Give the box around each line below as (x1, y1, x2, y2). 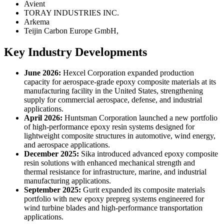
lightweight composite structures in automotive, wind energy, (24, 131, 215, 140)
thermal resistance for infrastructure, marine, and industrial (24, 167, 206, 176)
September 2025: (24, 185, 81, 194)
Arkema (24, 17, 49, 26)
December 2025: (24, 149, 79, 158)
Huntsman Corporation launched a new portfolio (62, 113, 217, 122)
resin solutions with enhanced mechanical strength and (24, 158, 195, 167)
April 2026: (24, 113, 62, 122)
